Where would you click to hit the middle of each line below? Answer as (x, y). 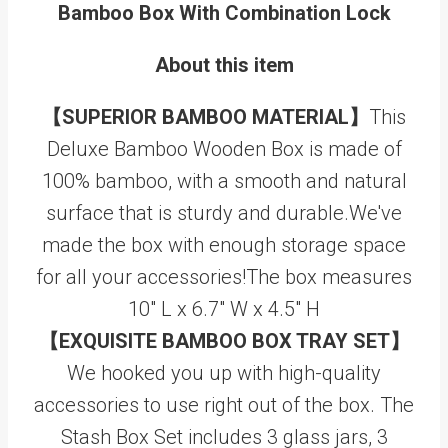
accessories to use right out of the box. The (224, 404)
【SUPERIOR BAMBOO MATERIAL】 (205, 116)
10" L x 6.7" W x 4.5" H (224, 308)
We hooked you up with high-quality (224, 372)
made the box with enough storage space (224, 244)
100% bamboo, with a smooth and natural (224, 180)
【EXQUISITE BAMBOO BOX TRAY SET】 (224, 340)
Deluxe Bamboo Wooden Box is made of (224, 148)
